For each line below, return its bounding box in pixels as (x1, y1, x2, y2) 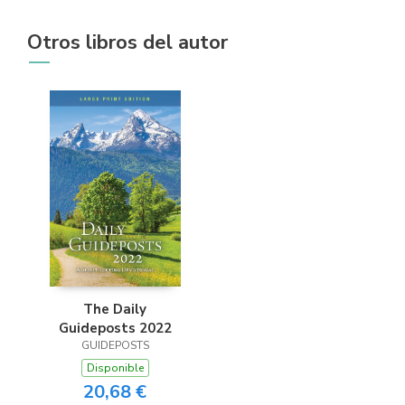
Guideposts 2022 (58, 318, 172, 337)
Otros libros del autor (27, 28, 228, 56)
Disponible (86, 360, 144, 375)
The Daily (83, 299, 146, 318)
